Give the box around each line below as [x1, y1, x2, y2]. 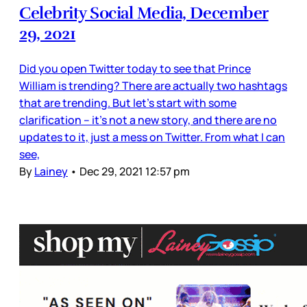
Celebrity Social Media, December [19, 3, 269, 24]
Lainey [34, 164, 68, 180]
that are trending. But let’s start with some [19, 95, 236, 111]
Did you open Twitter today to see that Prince [19, 61, 251, 77]
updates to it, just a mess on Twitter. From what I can [19, 130, 285, 145]
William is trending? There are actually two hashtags [19, 78, 287, 94]
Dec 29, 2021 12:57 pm [79, 164, 190, 180]
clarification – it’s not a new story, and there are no [19, 112, 277, 128]
